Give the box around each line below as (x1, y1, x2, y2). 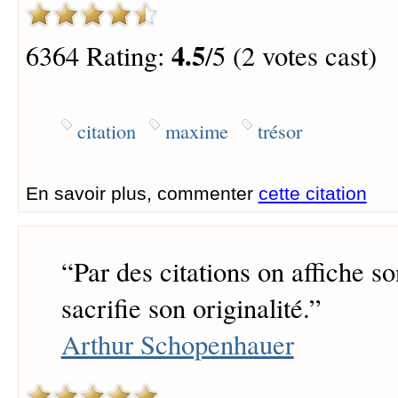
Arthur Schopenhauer (60, 326, 294, 363)
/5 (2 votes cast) (204, 36, 377, 74)
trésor (257, 116, 302, 144)
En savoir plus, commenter (25, 182, 259, 203)
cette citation (258, 182, 367, 203)
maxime (164, 116, 228, 144)
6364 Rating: (25, 36, 171, 74)
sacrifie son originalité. (60, 290, 309, 327)
